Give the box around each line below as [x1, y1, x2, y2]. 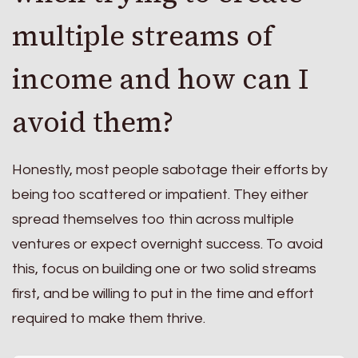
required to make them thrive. [12, 311, 205, 327]
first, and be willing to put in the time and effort [12, 286, 314, 302]
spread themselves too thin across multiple [12, 212, 294, 228]
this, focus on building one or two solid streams [12, 261, 316, 277]
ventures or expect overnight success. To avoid [12, 237, 323, 253]
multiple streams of [12, 16, 273, 55]
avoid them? [12, 102, 173, 141]
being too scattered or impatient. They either [12, 187, 308, 203]
